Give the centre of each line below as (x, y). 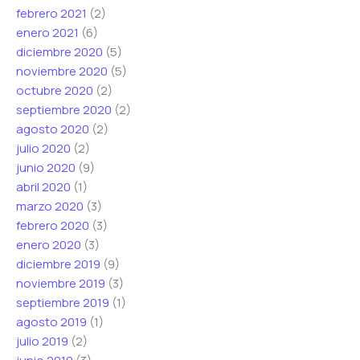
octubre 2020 (55, 91)
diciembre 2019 (58, 264)
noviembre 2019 (61, 284)
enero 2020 (49, 245)
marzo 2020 (50, 207)
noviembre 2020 (62, 72)
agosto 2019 (51, 322)
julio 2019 (42, 342)
